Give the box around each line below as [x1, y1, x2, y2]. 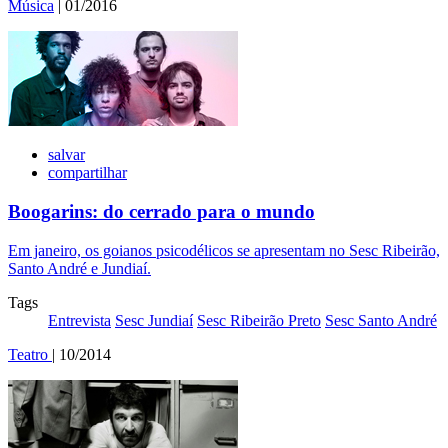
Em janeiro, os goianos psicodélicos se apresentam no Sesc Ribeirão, [8, 241, 440, 259]
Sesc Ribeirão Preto [197, 311, 321, 329]
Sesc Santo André [325, 311, 437, 329]
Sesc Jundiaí [115, 311, 193, 329]
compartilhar [48, 164, 127, 182]
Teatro [8, 345, 52, 363]
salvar [48, 146, 85, 164]
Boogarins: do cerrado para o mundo [8, 200, 315, 222]
